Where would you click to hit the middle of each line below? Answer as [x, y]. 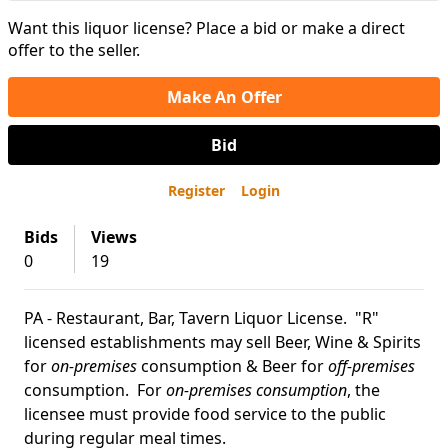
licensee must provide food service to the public [205, 414]
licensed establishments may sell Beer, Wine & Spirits [222, 342]
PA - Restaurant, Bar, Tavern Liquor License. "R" [201, 318]
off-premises [371, 366]
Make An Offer [224, 97]
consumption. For [95, 390]
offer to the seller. [74, 50]
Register [196, 190]
